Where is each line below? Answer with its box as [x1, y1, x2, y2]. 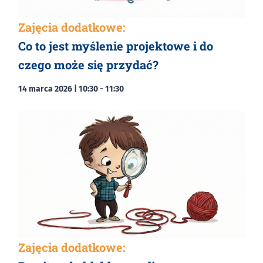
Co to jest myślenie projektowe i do [18, 38, 213, 53]
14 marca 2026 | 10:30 [18, 83, 98, 94]
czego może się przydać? [18, 56, 159, 72]
